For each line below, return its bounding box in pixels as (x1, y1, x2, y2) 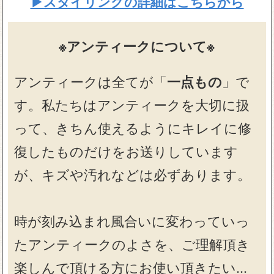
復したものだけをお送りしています (14, 143, 239, 160)
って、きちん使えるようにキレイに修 (14, 120, 252, 136)
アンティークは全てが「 (14, 73, 168, 90)
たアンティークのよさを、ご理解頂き (14, 236, 251, 253)
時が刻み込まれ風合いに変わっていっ (14, 213, 250, 229)
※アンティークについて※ (59, 35, 215, 56)
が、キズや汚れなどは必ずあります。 (14, 166, 251, 183)
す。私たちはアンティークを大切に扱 (14, 97, 250, 113)
